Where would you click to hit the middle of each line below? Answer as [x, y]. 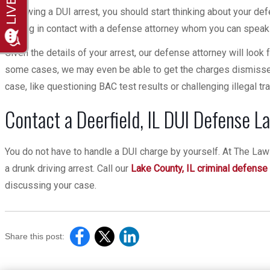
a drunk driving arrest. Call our [68, 168]
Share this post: [35, 236]
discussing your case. [52, 185]
